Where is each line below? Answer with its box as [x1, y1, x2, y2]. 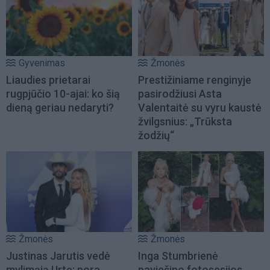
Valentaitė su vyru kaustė [138, 101, 262, 114]
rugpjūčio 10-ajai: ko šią [6, 87, 120, 100]
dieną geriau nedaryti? [6, 101, 114, 114]
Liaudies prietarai [6, 73, 90, 86]
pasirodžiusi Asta [138, 87, 222, 100]
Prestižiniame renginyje [138, 73, 251, 86]
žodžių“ [138, 128, 174, 142]
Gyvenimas [19, 57, 65, 69]
